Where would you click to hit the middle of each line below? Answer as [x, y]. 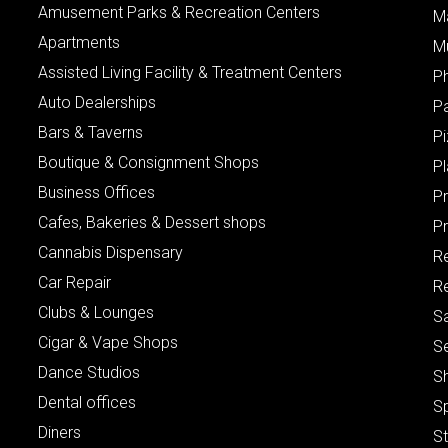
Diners [59, 432]
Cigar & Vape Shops [107, 342]
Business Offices [96, 192]
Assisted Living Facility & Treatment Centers [189, 72]
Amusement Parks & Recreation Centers [178, 12]
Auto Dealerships [96, 102]
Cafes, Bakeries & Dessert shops [151, 222]
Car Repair [74, 282]
